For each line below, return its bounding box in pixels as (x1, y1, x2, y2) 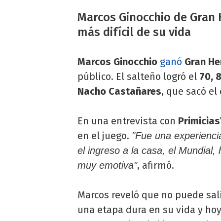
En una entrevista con (77, 115, 178, 127)
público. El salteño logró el (77, 71, 199, 83)
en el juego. (77, 130, 132, 142)
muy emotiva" (77, 160, 137, 171)
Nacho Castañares (77, 85, 161, 98)
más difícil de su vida (77, 25, 191, 39)
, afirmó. (137, 159, 174, 172)
